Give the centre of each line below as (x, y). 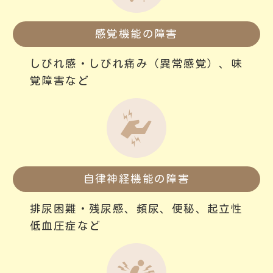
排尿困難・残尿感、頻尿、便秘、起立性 (136, 208)
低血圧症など (66, 225)
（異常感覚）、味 (196, 63)
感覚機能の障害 (136, 34)
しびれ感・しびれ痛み (89, 63)
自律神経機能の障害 (136, 179)
